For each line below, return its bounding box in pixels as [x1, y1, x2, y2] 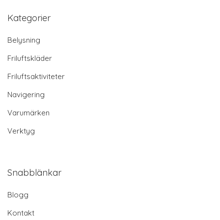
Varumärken [7, 108, 50, 117]
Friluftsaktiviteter [7, 71, 65, 81]
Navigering [7, 89, 45, 99]
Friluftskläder [7, 53, 52, 63]
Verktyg [7, 126, 35, 136]
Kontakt [7, 208, 34, 218]
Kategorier [7, 12, 51, 24]
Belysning [7, 35, 40, 45]
